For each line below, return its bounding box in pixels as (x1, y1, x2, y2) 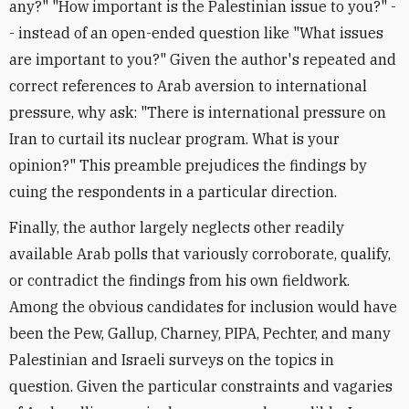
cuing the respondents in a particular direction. (9, 183, 337, 201)
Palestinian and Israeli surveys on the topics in (9, 351, 334, 369)
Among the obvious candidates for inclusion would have (9, 298, 397, 316)
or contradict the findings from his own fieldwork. (9, 271, 350, 289)
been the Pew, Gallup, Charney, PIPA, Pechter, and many (9, 324, 391, 342)
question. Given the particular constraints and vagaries (9, 377, 393, 395)
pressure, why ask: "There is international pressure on (9, 103, 386, 121)
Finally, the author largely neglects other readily (9, 218, 344, 236)
